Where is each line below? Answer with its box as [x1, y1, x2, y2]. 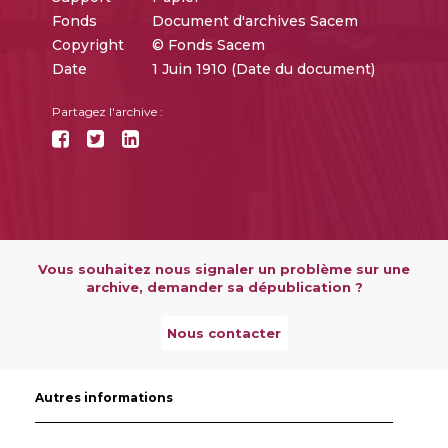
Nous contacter [167, 324, 281, 341]
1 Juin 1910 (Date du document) [151, 59, 375, 78]
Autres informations [35, 389, 173, 405]
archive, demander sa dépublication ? [85, 278, 363, 295]
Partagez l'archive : [51, 103, 163, 119]
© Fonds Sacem [151, 35, 265, 54]
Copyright [51, 35, 124, 54]
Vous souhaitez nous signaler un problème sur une [38, 260, 410, 277]
